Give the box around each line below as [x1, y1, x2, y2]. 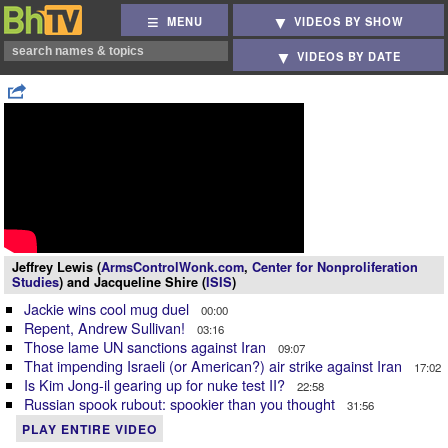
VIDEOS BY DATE [297, 48, 402, 65]
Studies [12, 273, 59, 291]
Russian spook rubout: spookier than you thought [24, 393, 339, 414]
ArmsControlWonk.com [101, 258, 244, 276]
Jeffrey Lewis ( [12, 258, 101, 276]
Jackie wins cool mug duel [24, 298, 193, 319]
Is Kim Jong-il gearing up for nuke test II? [24, 374, 289, 395]
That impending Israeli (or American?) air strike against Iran [24, 355, 406, 376]
